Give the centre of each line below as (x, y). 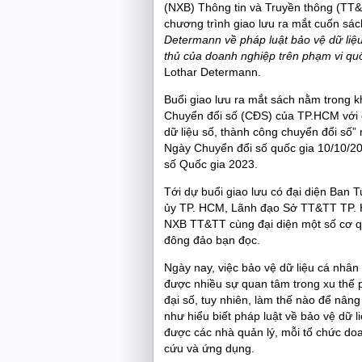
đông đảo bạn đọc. (212, 240)
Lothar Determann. (213, 72)
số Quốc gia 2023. (211, 164)
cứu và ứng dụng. (209, 348)
